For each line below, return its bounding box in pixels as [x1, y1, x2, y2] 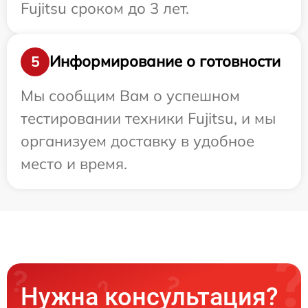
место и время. [21, 153, 127, 173]
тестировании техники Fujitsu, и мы [21, 108, 276, 128]
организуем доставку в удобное [21, 131, 254, 151]
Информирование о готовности [49, 52, 280, 71]
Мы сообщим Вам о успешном [21, 85, 240, 105]
